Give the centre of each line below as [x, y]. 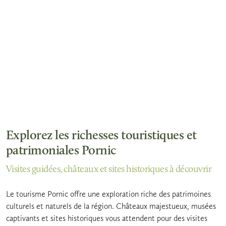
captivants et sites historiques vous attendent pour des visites [107, 218]
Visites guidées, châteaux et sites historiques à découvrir [109, 169]
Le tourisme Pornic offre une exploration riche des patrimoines [108, 194]
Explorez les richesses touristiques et [101, 136]
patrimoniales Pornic [61, 151]
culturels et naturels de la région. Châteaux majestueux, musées [111, 206]
